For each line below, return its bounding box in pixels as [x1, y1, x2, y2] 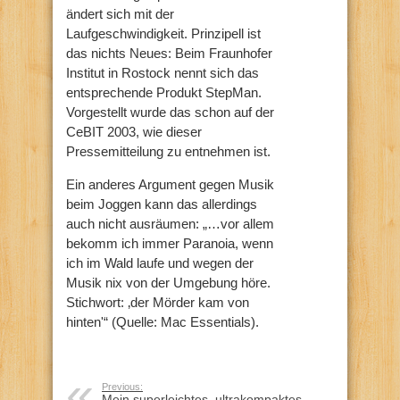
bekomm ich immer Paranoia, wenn [66, 235, 273, 251]
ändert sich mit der [66, 5, 174, 21]
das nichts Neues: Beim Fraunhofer [66, 45, 272, 61]
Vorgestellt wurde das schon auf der [66, 104, 274, 120]
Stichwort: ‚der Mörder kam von [66, 294, 249, 310]
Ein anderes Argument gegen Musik [66, 176, 274, 192]
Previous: [102, 380, 143, 392]
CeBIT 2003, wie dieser [66, 123, 202, 139]
